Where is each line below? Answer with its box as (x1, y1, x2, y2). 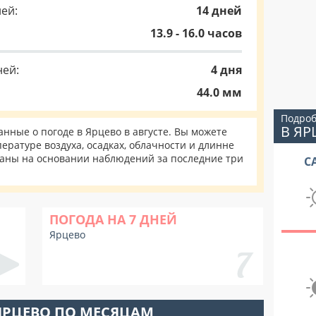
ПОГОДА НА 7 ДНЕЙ (49, 211, 177, 228)
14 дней (196, 3, 242, 18)
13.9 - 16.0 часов (150, 25, 242, 41)
